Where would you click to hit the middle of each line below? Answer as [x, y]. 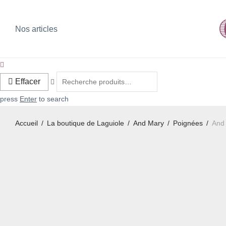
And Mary [149, 123]
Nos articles [36, 29]
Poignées [188, 123]
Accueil [26, 123]
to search [53, 99]
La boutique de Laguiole [86, 123]
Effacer [28, 81]
